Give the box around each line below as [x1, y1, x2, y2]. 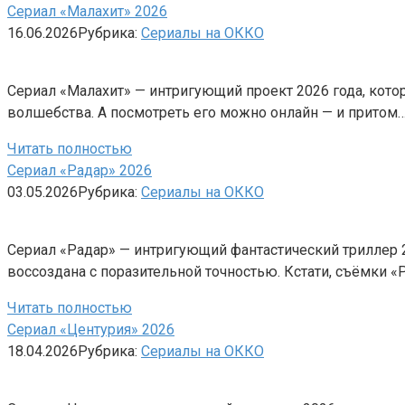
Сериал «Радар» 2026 [7, 161, 152, 179]
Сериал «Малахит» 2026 [7, 2, 167, 20]
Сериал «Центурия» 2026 [7, 320, 174, 338]
